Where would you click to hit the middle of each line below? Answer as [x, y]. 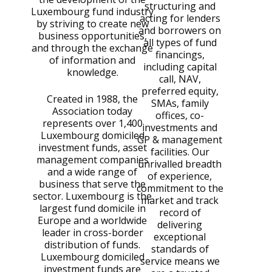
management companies [92, 159]
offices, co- [180, 115]
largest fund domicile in [92, 208]
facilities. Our [180, 151]
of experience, [180, 176]
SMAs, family [180, 103]
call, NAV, [180, 79]
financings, [180, 54]
